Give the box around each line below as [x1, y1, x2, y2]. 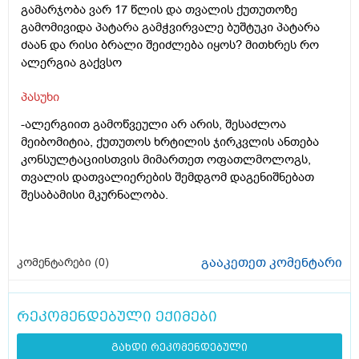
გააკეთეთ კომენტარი [201, 254, 342, 272]
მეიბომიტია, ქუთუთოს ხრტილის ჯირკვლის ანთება [21, 134, 319, 151]
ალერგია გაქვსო [21, 54, 122, 71]
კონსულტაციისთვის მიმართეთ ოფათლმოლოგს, [21, 151, 311, 168]
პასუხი [21, 89, 59, 106]
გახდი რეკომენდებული [111, 341, 248, 354]
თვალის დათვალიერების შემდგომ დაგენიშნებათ [21, 169, 314, 186]
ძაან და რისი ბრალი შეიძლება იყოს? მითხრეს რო [21, 37, 319, 54]
